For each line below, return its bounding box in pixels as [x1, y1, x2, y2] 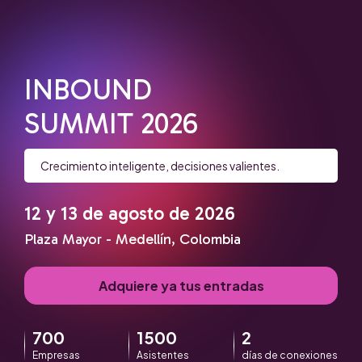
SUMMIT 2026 [24, 106, 198, 141]
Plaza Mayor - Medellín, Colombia [24, 229, 241, 248]
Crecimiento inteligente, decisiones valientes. [40, 158, 280, 173]
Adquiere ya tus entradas [98, 276, 264, 294]
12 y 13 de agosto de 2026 [24, 201, 235, 225]
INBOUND [24, 72, 152, 107]
